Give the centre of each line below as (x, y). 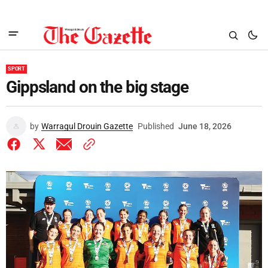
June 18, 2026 (205, 126)
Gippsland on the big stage (97, 87)
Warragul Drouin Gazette (87, 126)
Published (156, 126)
